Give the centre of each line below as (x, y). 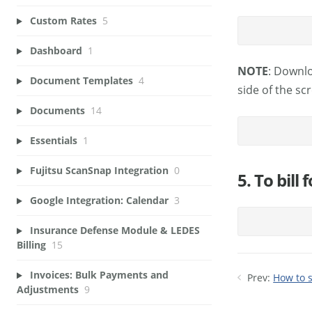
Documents (57, 111)
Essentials (53, 141)
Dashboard (57, 51)
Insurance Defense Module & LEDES (115, 231)
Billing (31, 245)
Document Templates (81, 81)
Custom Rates (63, 21)
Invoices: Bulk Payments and (99, 275)
